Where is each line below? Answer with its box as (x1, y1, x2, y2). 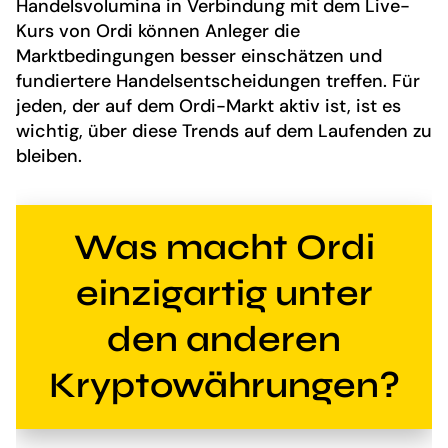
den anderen (107, 317, 341, 361)
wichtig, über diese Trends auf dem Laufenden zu (16, 119, 432, 144)
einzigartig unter (75, 271, 373, 315)
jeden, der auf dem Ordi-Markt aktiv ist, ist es (16, 94, 401, 119)
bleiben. (16, 144, 82, 169)
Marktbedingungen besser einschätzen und (16, 44, 382, 69)
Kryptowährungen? (48, 363, 400, 407)
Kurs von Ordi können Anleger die (16, 19, 300, 44)
